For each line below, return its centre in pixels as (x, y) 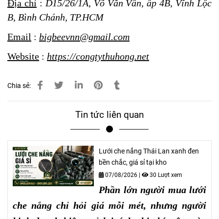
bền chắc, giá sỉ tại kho (133, 162)
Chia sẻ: (19, 86)
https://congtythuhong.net (98, 56)
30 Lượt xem (165, 175)
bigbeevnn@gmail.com (84, 36)
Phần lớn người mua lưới (153, 189)
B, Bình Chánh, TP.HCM (55, 17)
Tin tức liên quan (109, 114)
